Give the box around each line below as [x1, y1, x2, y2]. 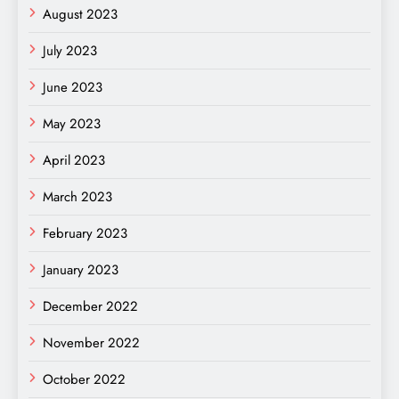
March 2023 [43, 186, 112, 207]
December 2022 [43, 296, 138, 316]
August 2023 [43, 4, 118, 24]
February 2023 [43, 223, 127, 243]
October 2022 [43, 369, 126, 389]
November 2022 [43, 332, 140, 353]
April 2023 [43, 150, 105, 170]
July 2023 [43, 40, 97, 61]
